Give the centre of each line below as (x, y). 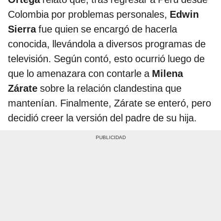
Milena (167, 73)
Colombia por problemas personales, (89, 14)
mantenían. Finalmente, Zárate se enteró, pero (110, 103)
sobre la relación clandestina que (110, 88)
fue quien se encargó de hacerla (107, 29)
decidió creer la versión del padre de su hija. (102, 118)
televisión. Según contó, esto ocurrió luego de (106, 58)
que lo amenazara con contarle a (80, 73)
